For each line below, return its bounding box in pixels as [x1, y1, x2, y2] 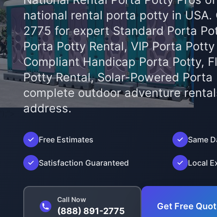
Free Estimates [39, 135, 93, 144]
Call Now [57, 195, 86, 203]
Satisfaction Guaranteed [39, 158, 129, 168]
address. [23, 101, 72, 115]
